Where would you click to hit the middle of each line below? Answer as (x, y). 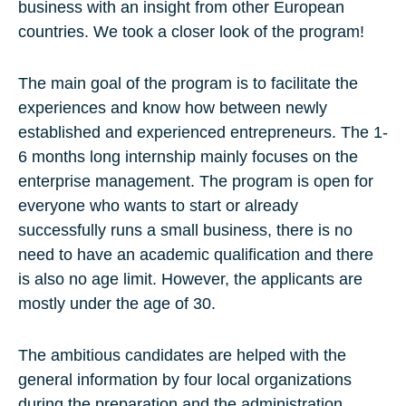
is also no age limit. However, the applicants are (190, 280)
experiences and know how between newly (173, 108)
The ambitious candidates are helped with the (182, 356)
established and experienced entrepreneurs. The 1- (203, 133)
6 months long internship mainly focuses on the (188, 157)
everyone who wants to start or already (158, 206)
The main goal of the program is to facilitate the (188, 84)
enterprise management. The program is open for (196, 182)
